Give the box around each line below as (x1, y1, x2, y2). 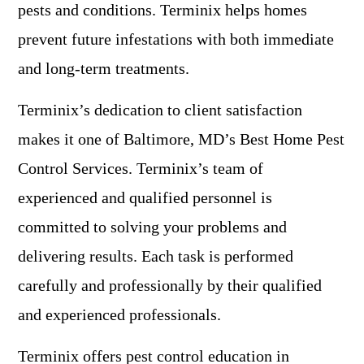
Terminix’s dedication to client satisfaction (18, 101, 302, 119)
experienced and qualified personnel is (18, 188, 272, 207)
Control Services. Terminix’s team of (18, 159, 263, 178)
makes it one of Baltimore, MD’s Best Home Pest (18, 130, 344, 149)
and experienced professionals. (18, 305, 221, 324)
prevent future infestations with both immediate (18, 30, 334, 49)
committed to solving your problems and (18, 218, 287, 236)
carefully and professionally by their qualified (18, 276, 322, 295)
